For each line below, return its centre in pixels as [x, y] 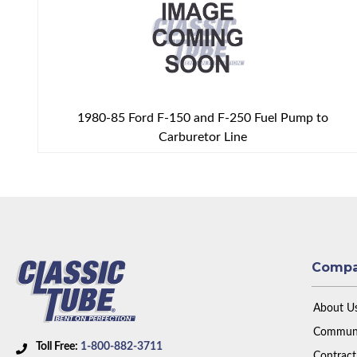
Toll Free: [58, 346]
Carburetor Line [203, 137]
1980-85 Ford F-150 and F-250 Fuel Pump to [203, 118]
